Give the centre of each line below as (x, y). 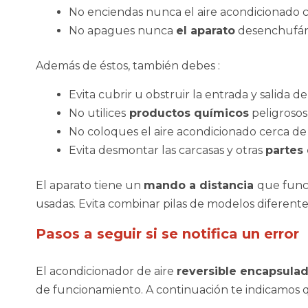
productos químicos (187, 113)
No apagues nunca (122, 31)
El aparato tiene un (90, 186)
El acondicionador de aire (106, 272)
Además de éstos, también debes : (128, 66)
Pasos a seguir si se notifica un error (167, 234)
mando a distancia (200, 186)
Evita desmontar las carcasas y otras (167, 151)
